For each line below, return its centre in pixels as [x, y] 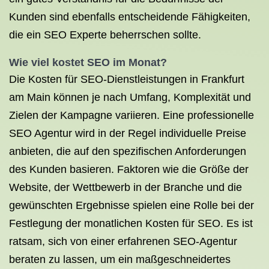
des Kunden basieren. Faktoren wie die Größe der [129, 169]
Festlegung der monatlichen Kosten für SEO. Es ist [131, 223]
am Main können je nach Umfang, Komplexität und [130, 97]
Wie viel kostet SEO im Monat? [88, 62]
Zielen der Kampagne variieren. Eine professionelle [131, 115]
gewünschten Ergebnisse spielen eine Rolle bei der [131, 205]
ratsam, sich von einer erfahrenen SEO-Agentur [123, 241]
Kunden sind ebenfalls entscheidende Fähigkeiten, [130, 17]
